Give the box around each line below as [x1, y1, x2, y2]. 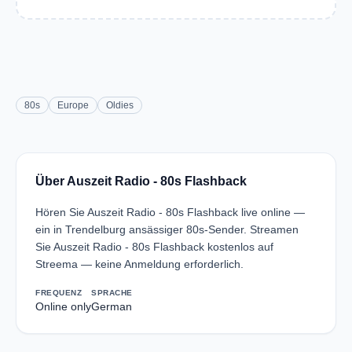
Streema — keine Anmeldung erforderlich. [35, 258, 244, 270]
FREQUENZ [35, 288, 82, 297]
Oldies [106, 100, 134, 111]
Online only [35, 300, 91, 313]
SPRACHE [91, 288, 133, 297]
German [91, 300, 132, 313]
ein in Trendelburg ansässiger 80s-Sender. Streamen [35, 223, 299, 236]
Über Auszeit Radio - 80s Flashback [35, 174, 247, 188]
